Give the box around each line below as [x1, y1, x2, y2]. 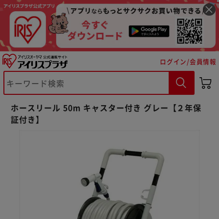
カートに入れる [41, 110, 92, 121]
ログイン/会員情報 [160, 56, 217, 66]
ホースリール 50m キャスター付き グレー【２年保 [11, 101, 202, 113]
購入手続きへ [131, 110, 175, 121]
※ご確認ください [23, 84, 98, 97]
